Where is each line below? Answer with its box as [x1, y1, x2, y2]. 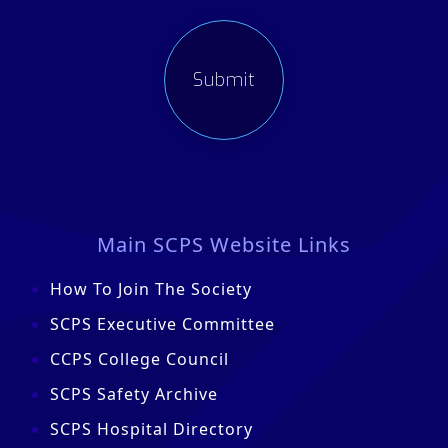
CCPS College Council [50, 348, 229, 370]
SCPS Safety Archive [50, 383, 218, 405]
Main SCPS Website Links [97, 231, 351, 258]
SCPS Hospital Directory [50, 418, 253, 440]
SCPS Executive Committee [50, 313, 275, 335]
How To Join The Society [50, 278, 252, 300]
